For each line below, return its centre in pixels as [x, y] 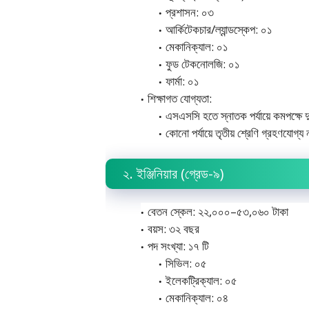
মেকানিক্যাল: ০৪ [197, 298]
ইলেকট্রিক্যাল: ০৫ [201, 280]
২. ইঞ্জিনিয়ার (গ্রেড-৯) [173, 173]
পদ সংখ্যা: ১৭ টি [178, 246]
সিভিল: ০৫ [186, 263]
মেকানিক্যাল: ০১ [196, 46]
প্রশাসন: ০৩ [189, 12]
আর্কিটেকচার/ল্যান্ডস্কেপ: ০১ [218, 29]
